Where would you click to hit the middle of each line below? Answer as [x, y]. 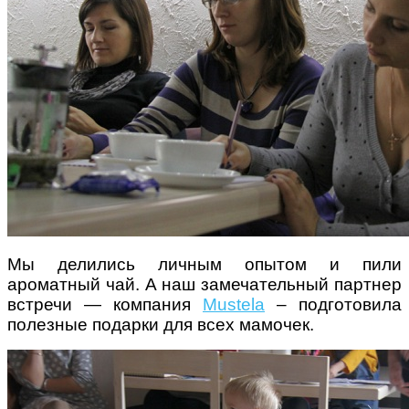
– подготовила [333, 304]
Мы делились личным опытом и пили [204, 264]
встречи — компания [105, 304]
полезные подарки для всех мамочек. [161, 324]
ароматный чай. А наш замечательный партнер [204, 284]
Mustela [234, 304]
